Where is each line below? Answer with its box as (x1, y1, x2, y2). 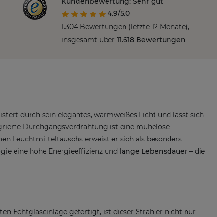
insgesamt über (62, 35, 117, 45)
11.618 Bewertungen (117, 35, 186, 45)
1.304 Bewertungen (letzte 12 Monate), (62, 22, 189, 31)
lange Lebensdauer (120, 147, 187, 156)
